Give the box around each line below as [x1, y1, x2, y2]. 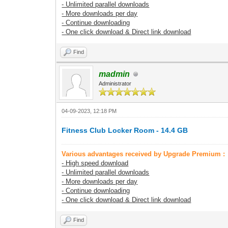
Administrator [99, 80, 132, 87]
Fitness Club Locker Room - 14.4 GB [62, 126, 188, 134]
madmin [99, 70, 130, 78]
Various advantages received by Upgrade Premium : [62, 150, 225, 158]
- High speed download [62, 159, 129, 167]
